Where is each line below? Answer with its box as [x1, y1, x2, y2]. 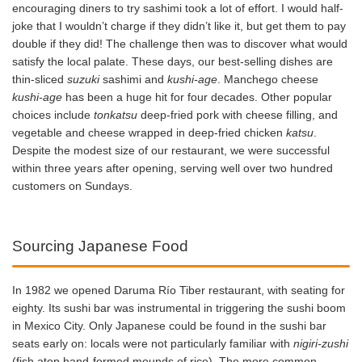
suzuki [67, 73, 99, 86]
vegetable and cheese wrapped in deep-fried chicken [12, 126, 286, 140]
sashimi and [99, 73, 167, 86]
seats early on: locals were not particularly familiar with [12, 337, 293, 351]
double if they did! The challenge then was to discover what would [12, 37, 347, 51]
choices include [12, 108, 94, 122]
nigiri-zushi [293, 337, 348, 351]
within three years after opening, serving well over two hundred [12, 162, 333, 175]
